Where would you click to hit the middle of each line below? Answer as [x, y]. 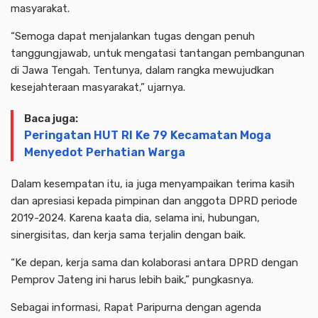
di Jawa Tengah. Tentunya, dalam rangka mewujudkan [142, 70]
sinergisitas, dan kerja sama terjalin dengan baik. [128, 235]
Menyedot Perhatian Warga [105, 152]
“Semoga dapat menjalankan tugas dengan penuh [133, 36]
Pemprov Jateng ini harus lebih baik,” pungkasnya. [132, 280]
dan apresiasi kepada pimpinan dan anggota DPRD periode [154, 201]
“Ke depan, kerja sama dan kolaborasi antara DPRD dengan [154, 263]
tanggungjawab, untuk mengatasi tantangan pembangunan [158, 53]
